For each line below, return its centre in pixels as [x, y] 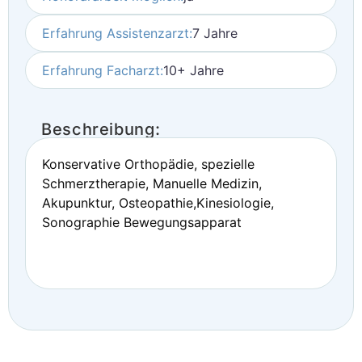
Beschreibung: [101, 129]
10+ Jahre [194, 70]
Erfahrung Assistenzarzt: [117, 33]
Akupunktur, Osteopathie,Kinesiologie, [158, 203]
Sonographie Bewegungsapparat [142, 222]
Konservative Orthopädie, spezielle [148, 164]
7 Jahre [215, 33]
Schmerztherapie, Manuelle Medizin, [152, 183]
